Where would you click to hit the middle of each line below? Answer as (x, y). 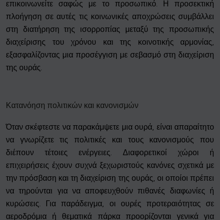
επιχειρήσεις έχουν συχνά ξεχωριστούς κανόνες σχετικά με (110, 165)
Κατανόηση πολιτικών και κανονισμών (72, 106)
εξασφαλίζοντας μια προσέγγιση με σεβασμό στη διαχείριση (110, 55)
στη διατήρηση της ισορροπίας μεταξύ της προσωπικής (110, 29)
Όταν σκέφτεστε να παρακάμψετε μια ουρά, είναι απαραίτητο (110, 127)
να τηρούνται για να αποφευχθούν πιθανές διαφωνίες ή (110, 191)
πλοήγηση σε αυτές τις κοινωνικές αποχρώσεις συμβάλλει (110, 17)
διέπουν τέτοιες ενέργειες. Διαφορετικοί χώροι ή (110, 153)
